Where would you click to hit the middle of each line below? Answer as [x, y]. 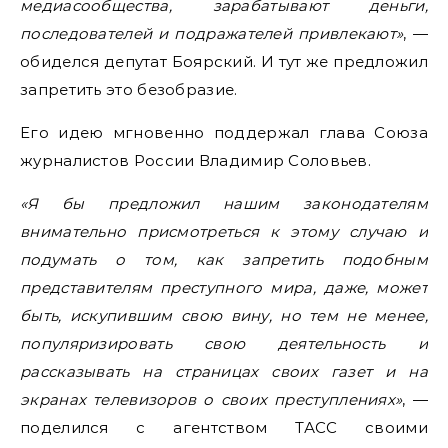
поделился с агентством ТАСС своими [224, 427]
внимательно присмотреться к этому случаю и [224, 231]
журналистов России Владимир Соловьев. [196, 160]
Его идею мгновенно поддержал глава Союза [224, 132]
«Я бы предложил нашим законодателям [224, 203]
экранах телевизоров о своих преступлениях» [211, 399]
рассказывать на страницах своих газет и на [224, 371]
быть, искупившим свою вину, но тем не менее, [224, 315]
